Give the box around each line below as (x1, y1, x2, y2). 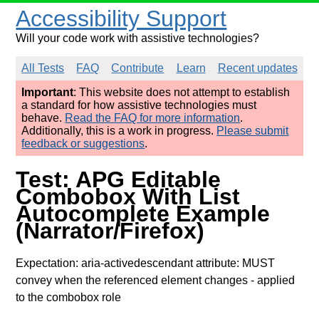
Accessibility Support (16, 6, 227, 31)
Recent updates (217, 62, 298, 74)
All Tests (21, 62, 65, 74)
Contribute (111, 62, 164, 74)
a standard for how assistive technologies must (21, 99, 257, 111)
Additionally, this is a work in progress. (21, 125, 217, 137)
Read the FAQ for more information (65, 112, 241, 124)
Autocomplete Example (16, 201, 271, 227)
